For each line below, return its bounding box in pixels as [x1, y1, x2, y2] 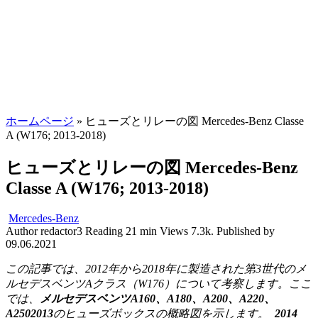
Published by [216, 224, 275, 237]
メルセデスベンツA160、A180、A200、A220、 [40, 292, 275, 305]
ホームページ [6, 115, 74, 127]
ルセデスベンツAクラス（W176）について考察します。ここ [6, 277, 312, 290]
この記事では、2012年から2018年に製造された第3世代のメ [6, 262, 307, 275]
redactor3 [40, 224, 82, 237]
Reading [85, 224, 123, 237]
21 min [123, 224, 157, 237]
